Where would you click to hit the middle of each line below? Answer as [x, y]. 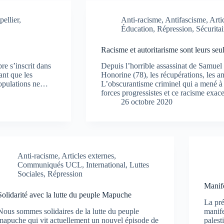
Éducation [137, 28]
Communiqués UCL [50, 165]
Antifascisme [185, 19]
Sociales [31, 174]
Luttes [139, 165]
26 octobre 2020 [146, 102]
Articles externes [88, 156]
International [106, 165]
